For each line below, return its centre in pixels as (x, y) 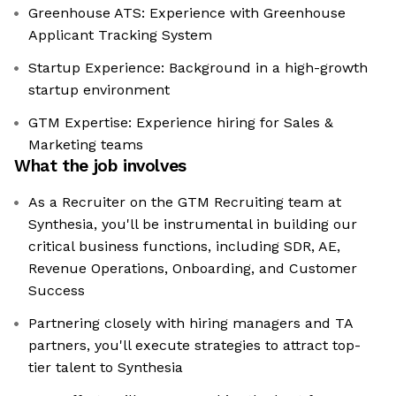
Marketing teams (86, 145)
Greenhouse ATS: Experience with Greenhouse (187, 13)
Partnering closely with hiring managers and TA (191, 324)
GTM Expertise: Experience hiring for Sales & (181, 123)
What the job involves (100, 166)
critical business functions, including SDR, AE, (184, 247)
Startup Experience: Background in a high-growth (198, 68)
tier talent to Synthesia (106, 368)
